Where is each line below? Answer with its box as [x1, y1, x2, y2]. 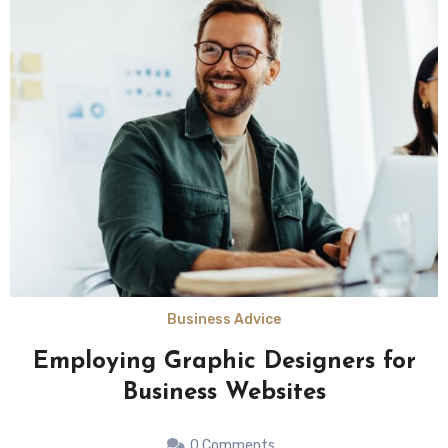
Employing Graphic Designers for [32, 349, 416, 374]
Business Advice [167, 310, 281, 328]
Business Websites [122, 380, 326, 405]
